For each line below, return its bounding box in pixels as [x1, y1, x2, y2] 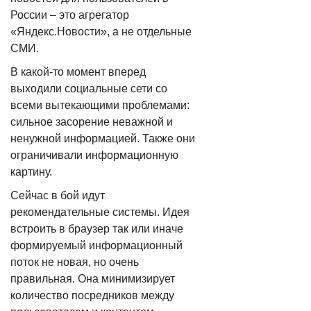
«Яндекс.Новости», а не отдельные [10, 26, 192, 37]
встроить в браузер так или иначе [10, 223, 183, 235]
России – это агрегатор [10, 9, 129, 21]
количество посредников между [10, 289, 174, 301]
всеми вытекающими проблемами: [10, 99, 190, 111]
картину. [10, 166, 52, 178]
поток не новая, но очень [10, 256, 139, 268]
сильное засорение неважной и [10, 116, 173, 128]
